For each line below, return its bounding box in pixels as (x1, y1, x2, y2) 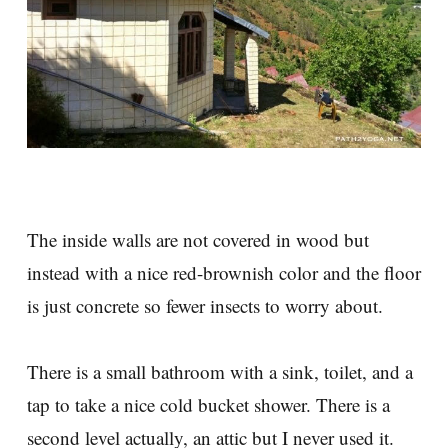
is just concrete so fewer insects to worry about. (27, 293, 383, 319)
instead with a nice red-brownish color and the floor (27, 260, 421, 286)
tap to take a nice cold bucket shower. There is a (27, 392, 390, 418)
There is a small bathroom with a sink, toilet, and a (27, 359, 413, 385)
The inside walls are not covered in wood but (27, 227, 369, 253)
